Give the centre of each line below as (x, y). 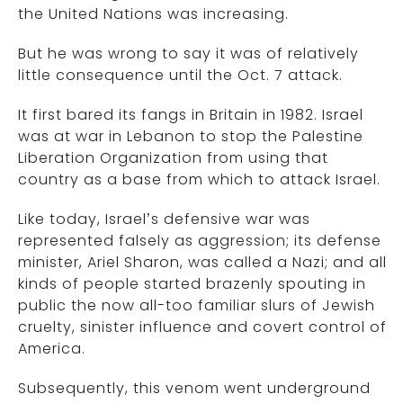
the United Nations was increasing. (153, 14)
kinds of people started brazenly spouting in (192, 284)
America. (52, 349)
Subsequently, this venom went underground (194, 388)
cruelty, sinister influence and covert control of (202, 327)
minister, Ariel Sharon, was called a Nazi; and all (202, 262)
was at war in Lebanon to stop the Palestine (191, 136)
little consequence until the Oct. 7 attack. (180, 75)
